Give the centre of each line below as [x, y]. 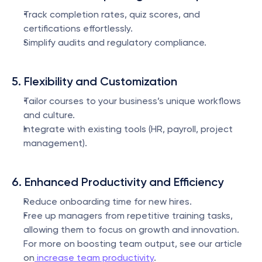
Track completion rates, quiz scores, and [112, 14]
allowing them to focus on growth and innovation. [131, 230]
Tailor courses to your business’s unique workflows [132, 101]
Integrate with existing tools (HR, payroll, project [128, 129]
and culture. [49, 115]
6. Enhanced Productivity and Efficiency [118, 182]
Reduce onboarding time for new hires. [108, 201]
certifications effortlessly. [78, 28]
